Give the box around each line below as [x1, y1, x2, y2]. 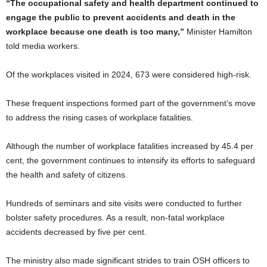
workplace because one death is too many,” [6, 26, 187, 36]
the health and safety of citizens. [6, 169, 128, 179]
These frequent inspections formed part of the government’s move [6, 98, 256, 108]
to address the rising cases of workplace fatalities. [6, 112, 193, 122]
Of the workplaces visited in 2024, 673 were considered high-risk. [6, 69, 252, 79]
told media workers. [6, 41, 80, 51]
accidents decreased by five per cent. [6, 226, 147, 237]
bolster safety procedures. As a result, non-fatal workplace [6, 212, 225, 222]
